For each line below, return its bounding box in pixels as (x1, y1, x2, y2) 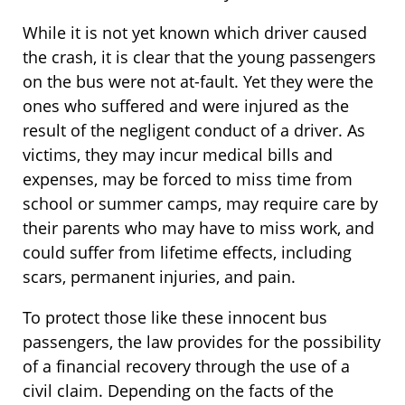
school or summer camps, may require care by (23, 193, 378, 215)
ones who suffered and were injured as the (23, 95, 349, 118)
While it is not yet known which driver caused (23, 22, 367, 44)
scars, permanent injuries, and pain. (23, 266, 296, 288)
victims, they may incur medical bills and (23, 144, 333, 166)
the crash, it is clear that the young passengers (23, 46, 376, 69)
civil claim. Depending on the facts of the (23, 380, 334, 402)
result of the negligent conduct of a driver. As (23, 119, 365, 142)
